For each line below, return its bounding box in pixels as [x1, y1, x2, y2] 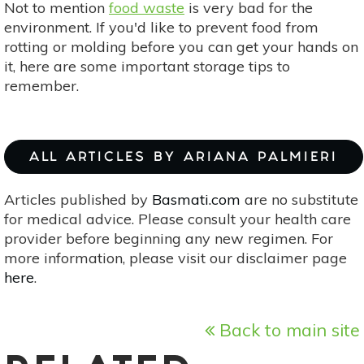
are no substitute [240, 190, 358, 210]
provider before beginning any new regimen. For [4, 229, 333, 249]
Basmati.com [152, 190, 240, 210]
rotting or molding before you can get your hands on [4, 37, 358, 57]
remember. [4, 76, 83, 96]
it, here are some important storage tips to [4, 57, 290, 76]
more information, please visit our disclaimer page [4, 249, 347, 268]
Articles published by [4, 190, 152, 210]
